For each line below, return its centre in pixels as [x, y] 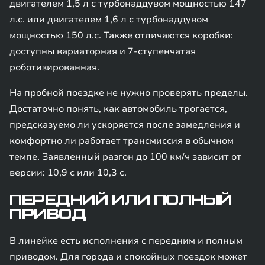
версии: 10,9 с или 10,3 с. [68, 173]
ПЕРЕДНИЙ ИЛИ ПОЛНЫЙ [121, 200]
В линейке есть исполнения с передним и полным [126, 241]
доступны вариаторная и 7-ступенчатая [103, 51]
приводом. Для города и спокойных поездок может [128, 257]
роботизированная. [54, 67]
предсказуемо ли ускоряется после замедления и [125, 125]
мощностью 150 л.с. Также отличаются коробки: [121, 35]
